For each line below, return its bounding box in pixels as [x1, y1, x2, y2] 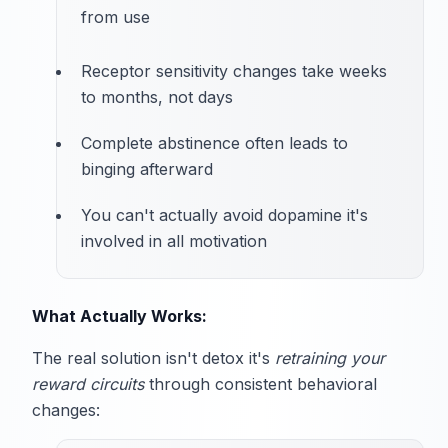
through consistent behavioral [144, 374, 377, 395]
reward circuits [32, 374, 144, 395]
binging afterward [81, 159, 213, 180]
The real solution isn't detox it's [32, 348, 275, 369]
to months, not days [81, 87, 233, 108]
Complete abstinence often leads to [81, 133, 348, 154]
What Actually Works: [32, 306, 207, 327]
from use [81, 7, 150, 28]
